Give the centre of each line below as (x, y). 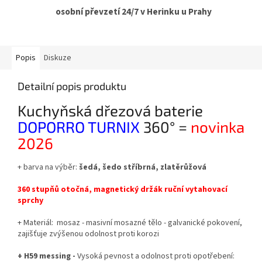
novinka (218, 127)
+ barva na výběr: (48, 167)
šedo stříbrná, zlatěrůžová (154, 167)
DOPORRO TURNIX (79, 127)
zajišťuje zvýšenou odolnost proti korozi (88, 234)
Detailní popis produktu (72, 86)
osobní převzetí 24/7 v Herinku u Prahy (134, 12)
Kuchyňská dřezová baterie (110, 111)
